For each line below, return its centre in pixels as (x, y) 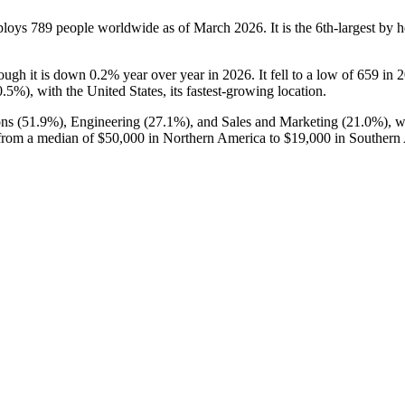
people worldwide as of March (143, 27)
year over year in (171, 74)
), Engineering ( (104, 121)
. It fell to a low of (304, 74)
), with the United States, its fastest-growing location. (176, 90)
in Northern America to (214, 137)
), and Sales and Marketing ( (266, 121)
